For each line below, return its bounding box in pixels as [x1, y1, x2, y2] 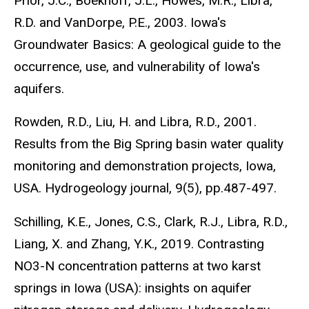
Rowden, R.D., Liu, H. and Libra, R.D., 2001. [14, 114, 257, 130]
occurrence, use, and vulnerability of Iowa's [14, 58, 260, 74]
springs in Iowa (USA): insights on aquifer [14, 280, 252, 297]
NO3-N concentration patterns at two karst [14, 258, 261, 275]
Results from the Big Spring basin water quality [14, 136, 283, 152]
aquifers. [14, 80, 64, 97]
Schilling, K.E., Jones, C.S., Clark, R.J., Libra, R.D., [14, 214, 288, 230]
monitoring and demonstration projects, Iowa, [14, 158, 276, 175]
